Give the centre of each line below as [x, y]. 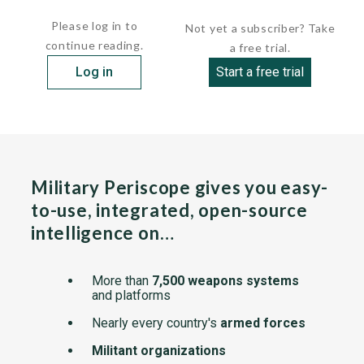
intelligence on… [103, 233]
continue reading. [94, 45]
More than [122, 281]
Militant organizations [159, 351]
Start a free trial [260, 72]
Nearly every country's [156, 323]
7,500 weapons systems [225, 281]
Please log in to [95, 26]
